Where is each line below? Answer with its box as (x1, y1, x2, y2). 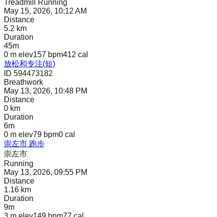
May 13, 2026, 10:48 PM (4, 87, 87, 95)
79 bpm (33, 130, 59, 139)
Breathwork (4, 78, 43, 87)
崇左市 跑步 (4, 139, 45, 148)
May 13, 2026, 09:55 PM (4, 168, 87, 177)
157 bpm (33, 50, 63, 59)
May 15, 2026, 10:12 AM (4, 7, 87, 15)
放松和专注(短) (4, 60, 55, 68)
